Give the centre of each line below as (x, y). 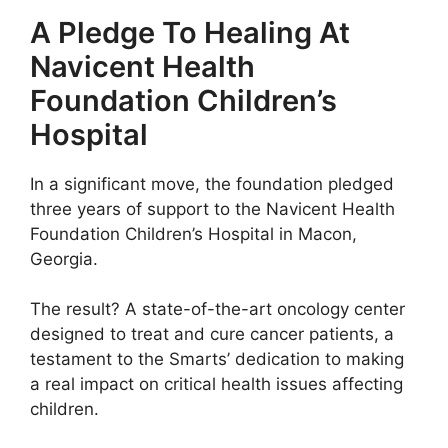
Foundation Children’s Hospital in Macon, (193, 233)
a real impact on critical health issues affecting (216, 384)
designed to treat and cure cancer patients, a (212, 334)
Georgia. (64, 258)
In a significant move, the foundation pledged (212, 183)
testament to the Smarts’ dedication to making (217, 359)
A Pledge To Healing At (190, 32)
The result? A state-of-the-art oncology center (217, 309)
